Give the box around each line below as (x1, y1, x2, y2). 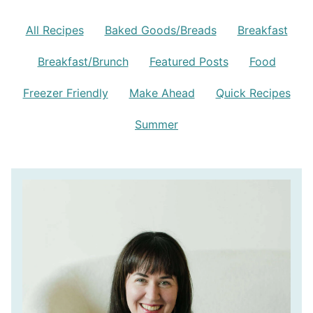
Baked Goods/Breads (104, 23, 217, 38)
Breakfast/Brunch (37, 54, 129, 69)
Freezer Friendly (22, 86, 108, 101)
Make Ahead (129, 86, 195, 101)
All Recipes (25, 23, 84, 38)
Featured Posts (149, 54, 228, 69)
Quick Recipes (215, 86, 291, 101)
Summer (135, 117, 178, 132)
